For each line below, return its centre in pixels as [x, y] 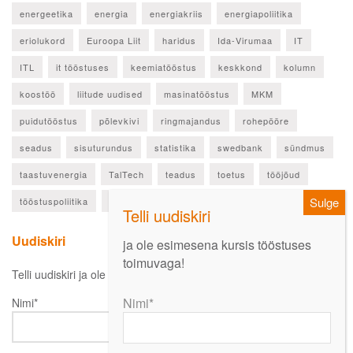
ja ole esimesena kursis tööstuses [217, 245]
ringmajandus [191, 121]
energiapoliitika [259, 14]
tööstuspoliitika [54, 201]
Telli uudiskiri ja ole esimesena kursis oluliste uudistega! [150, 275]
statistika [175, 148]
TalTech [126, 175]
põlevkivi [119, 121]
